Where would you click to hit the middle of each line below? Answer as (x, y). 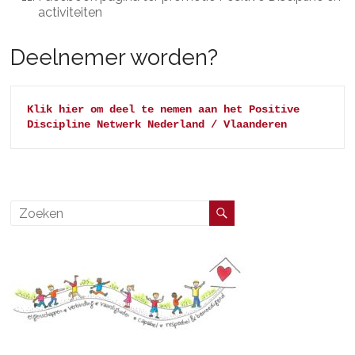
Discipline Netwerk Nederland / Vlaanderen (157, 124)
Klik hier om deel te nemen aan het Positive (164, 109)
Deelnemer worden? (115, 57)
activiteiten (71, 12)
